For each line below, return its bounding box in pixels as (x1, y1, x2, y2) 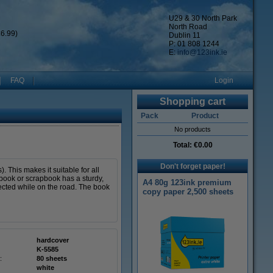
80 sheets (37, 255, 67, 262)
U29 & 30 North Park (169, 14, 237, 23)
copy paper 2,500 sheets (143, 187, 233, 196)
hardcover (37, 236, 69, 244)
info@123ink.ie (177, 48, 227, 57)
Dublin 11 (169, 31, 200, 40)
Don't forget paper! (160, 162, 225, 171)
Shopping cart (160, 96, 225, 107)
